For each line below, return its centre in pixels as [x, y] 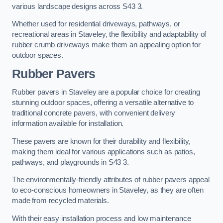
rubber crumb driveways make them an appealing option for [106, 45]
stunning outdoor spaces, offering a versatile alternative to [103, 103]
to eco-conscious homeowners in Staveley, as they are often [108, 190]
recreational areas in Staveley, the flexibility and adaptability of [109, 35]
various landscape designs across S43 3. [78, 6]
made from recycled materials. [60, 201]
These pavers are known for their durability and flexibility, [101, 141]
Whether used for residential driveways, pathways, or [96, 24]
